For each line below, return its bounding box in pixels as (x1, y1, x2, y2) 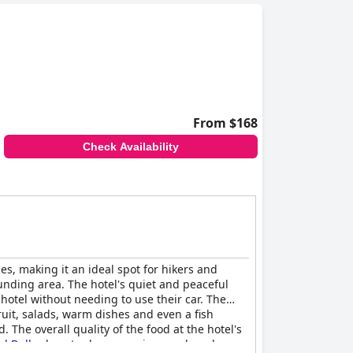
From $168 (193, 114, 258, 132)
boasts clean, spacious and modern (43, 336, 233, 351)
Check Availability (82, 140, 179, 153)
